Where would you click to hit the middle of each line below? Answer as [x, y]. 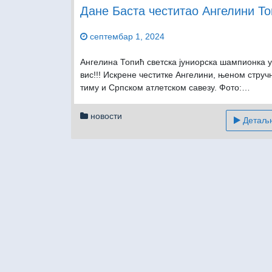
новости [106, 116]
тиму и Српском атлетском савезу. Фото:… [165, 88]
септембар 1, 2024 [127, 37]
